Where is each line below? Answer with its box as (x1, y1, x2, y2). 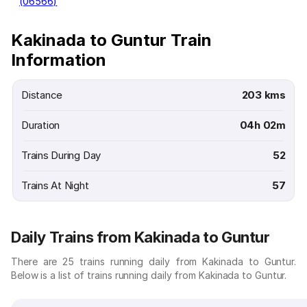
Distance (21, 88, 63, 101)
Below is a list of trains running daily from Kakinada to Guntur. (11, 269, 287, 281)
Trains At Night (21, 179, 89, 192)
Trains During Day (21, 149, 101, 162)
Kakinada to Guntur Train (11, 30, 212, 50)
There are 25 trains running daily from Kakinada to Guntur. (11, 256, 296, 267)
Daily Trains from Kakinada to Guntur (11, 228, 270, 246)
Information (11, 50, 106, 70)
